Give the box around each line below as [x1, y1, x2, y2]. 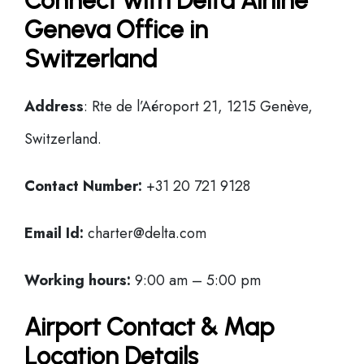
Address [24, 96, 84, 117]
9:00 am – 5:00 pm [131, 270, 261, 291]
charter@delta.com [84, 223, 206, 244]
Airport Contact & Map [24, 312, 274, 342]
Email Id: [24, 223, 84, 244]
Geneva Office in [24, 15, 208, 45]
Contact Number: [24, 175, 142, 197]
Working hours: [24, 270, 131, 291]
